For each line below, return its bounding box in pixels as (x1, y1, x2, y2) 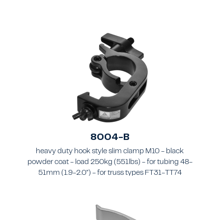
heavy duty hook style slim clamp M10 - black (36, 148, 184, 155)
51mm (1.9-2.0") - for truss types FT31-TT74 (38, 170, 182, 177)
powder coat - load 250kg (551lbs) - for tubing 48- (27, 159, 192, 166)
